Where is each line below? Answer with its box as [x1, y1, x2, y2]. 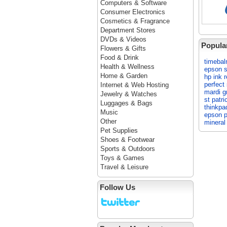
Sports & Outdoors [100, 145, 155, 153]
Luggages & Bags [100, 99, 153, 107]
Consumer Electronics [100, 8, 165, 16]
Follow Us [100, 183, 135, 192]
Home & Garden [100, 72, 147, 80]
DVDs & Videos [100, 35, 146, 43]
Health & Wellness [100, 63, 155, 70]
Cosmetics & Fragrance [100, 17, 170, 25]
